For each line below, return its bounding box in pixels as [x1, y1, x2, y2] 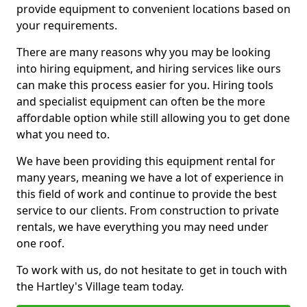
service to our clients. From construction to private [16, 203, 279, 218]
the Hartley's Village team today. [16, 279, 184, 294]
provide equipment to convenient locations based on [16, 1, 291, 16]
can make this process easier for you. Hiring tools [16, 77, 273, 93]
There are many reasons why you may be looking [16, 45, 271, 60]
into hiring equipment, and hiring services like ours [16, 61, 281, 76]
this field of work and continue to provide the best [16, 186, 277, 201]
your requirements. [16, 18, 117, 33]
